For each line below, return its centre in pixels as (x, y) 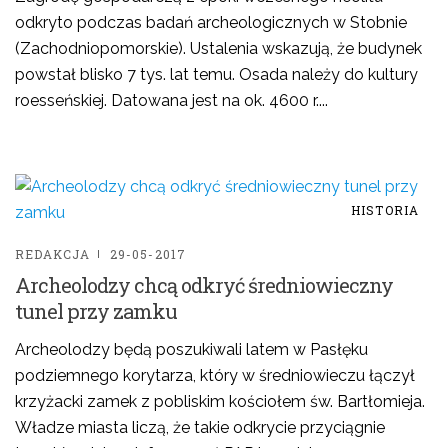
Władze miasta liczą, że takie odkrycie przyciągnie (200, 427)
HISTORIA (385, 210)
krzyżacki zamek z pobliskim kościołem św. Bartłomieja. (220, 401)
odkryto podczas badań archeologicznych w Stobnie (211, 22)
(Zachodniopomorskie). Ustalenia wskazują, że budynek (218, 48)
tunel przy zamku (96, 311)
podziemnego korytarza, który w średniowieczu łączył (215, 375)
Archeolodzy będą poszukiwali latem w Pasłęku (191, 349)
